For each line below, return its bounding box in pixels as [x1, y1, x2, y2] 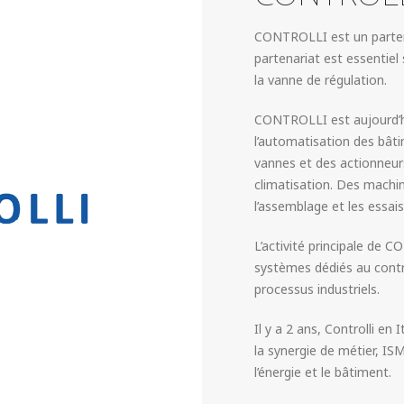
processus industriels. [254, 280, 380, 298]
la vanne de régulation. [254, 70, 387, 88]
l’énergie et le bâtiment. [254, 363, 391, 381]
